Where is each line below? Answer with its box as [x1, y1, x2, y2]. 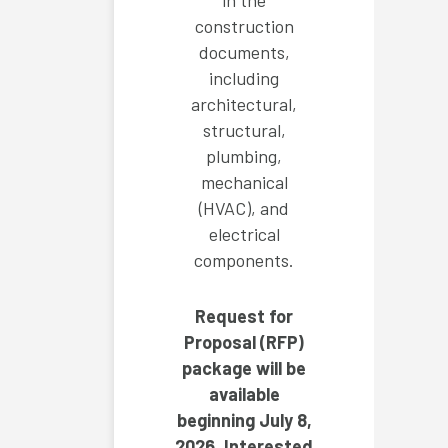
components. [194, 249, 294, 272]
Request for [195, 305, 293, 328]
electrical [208, 223, 280, 246]
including [209, 67, 279, 90]
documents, [198, 41, 290, 64]
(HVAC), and [199, 197, 289, 220]
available [208, 383, 280, 406]
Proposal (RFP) [184, 331, 304, 354]
